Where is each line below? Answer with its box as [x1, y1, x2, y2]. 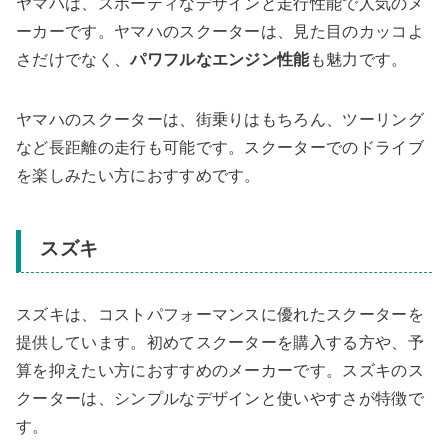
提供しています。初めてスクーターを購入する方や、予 [16, 334, 425, 352]
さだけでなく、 [16, 50, 131, 68]
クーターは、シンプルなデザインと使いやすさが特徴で [16, 390, 425, 408]
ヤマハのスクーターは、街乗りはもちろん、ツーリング [16, 110, 425, 128]
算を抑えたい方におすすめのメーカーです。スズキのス [16, 362, 425, 380]
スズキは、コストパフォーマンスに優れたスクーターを [16, 306, 424, 324]
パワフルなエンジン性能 [130, 50, 310, 68]
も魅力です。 [309, 50, 408, 68]
